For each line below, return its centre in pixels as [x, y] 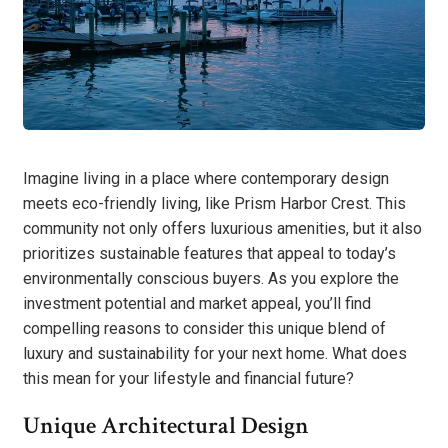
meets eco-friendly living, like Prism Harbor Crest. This [214, 203]
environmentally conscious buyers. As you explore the [211, 278]
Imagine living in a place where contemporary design [206, 178]
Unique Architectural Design [166, 426]
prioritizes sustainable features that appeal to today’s [209, 253]
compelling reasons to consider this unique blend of [204, 328]
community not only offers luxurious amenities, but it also [222, 228]
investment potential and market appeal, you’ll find [197, 303]
